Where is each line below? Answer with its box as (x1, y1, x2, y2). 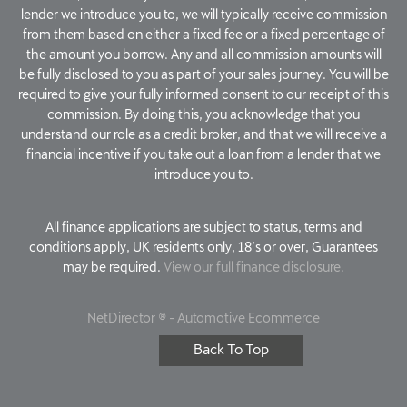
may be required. (63, 259, 164, 275)
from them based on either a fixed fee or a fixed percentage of (22, 26, 385, 43)
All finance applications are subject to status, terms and (45, 219, 362, 235)
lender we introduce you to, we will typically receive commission (20, 6, 387, 23)
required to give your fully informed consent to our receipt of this (18, 86, 389, 103)
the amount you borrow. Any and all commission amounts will (25, 46, 382, 63)
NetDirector (87, 310, 158, 326)
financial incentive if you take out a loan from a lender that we (26, 146, 381, 163)
